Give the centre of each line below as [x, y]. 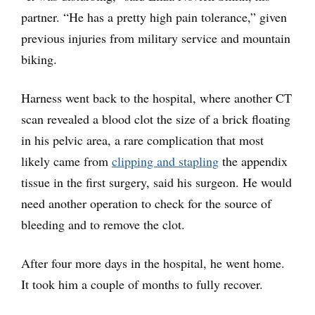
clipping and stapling [165, 161]
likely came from [66, 161]
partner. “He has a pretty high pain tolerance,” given [154, 17]
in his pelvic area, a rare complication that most [142, 140]
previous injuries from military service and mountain [156, 38]
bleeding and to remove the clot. [103, 225]
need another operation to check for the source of [146, 204]
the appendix [253, 161]
